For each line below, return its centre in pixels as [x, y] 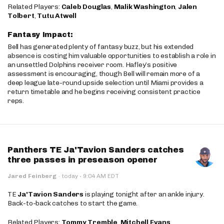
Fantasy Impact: [41, 35]
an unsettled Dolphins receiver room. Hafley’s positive [92, 65]
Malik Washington [144, 7]
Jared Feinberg [32, 176]
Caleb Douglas [86, 7]
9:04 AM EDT [100, 176]
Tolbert [21, 16]
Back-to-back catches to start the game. [73, 203]
